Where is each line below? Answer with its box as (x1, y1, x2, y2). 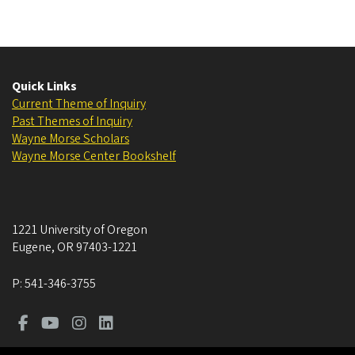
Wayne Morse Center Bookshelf (12, 147, 176, 166)
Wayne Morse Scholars (12, 130, 129, 148)
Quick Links (12, 78, 77, 96)
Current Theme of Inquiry (12, 95, 146, 113)
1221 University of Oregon (12, 221, 147, 239)
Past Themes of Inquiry (12, 113, 132, 131)
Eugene (12, 239, 52, 257)
